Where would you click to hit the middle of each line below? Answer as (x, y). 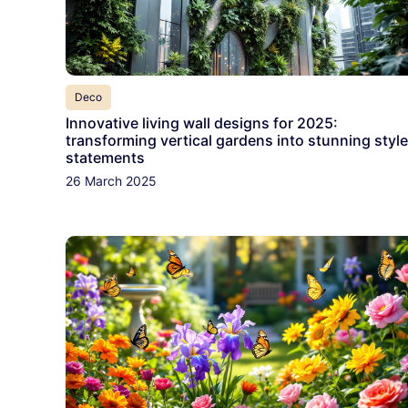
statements (105, 158)
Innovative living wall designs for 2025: (202, 123)
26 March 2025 (111, 181)
